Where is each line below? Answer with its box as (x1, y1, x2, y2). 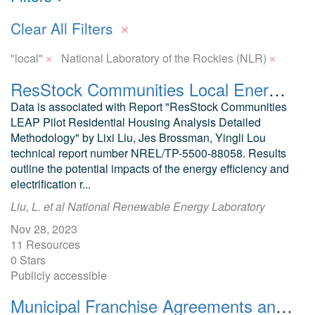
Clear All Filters (11, 18, 117, 39)
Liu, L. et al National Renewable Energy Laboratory (11, 198, 265, 214)
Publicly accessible (11, 267, 107, 283)
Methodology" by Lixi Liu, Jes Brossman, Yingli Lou (11, 129, 266, 146)
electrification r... (11, 176, 91, 192)
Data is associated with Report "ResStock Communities (11, 98, 287, 115)
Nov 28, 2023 (11, 221, 77, 237)
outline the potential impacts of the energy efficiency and (11, 160, 289, 176)
